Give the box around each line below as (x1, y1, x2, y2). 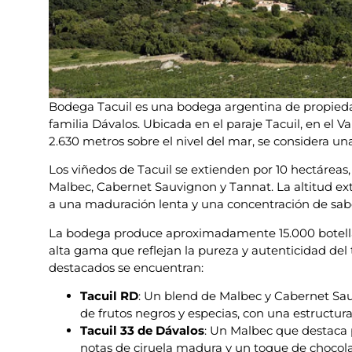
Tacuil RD (80, 288, 138, 304)
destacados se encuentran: (49, 259, 203, 275)
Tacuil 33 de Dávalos (80, 323, 204, 339)
